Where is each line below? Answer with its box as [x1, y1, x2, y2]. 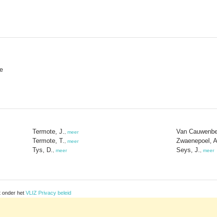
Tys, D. [32, 146, 53, 154]
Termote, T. [32, 137, 64, 144]
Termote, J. [32, 127, 64, 135]
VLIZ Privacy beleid [26, 189, 71, 196]
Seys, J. [176, 146, 200, 154]
